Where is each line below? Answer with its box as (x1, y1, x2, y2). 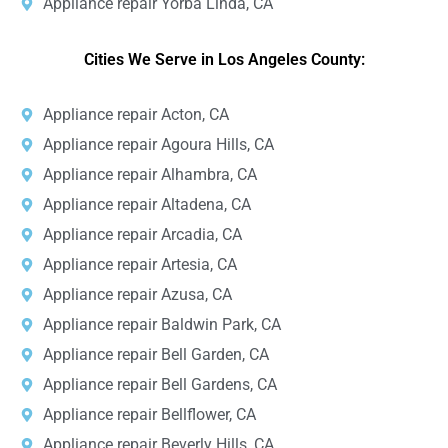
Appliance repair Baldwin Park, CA (42, 315, 281, 335)
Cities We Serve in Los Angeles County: (83, 50, 365, 70)
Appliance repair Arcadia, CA (42, 225, 242, 245)
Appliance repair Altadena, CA (42, 195, 251, 215)
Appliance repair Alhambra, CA (42, 165, 257, 185)
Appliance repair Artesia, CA (42, 255, 237, 275)
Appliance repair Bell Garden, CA (42, 345, 269, 365)
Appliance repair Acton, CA (42, 105, 229, 125)
